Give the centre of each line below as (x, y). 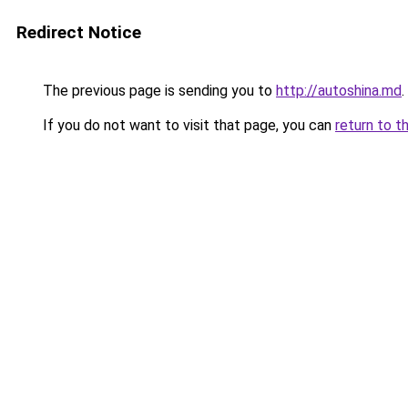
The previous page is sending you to (158, 91)
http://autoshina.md (339, 91)
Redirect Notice (79, 32)
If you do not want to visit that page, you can (187, 125)
